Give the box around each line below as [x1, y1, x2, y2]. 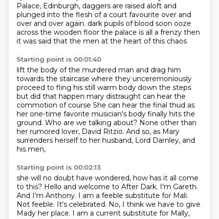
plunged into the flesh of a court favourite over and [16, 10, 191, 19]
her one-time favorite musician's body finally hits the [16, 109, 195, 118]
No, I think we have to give [108, 200, 200, 209]
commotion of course [16, 101, 93, 109]
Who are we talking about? [44, 118, 139, 127]
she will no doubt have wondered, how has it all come [16, 174, 198, 182]
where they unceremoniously [91, 74, 192, 83]
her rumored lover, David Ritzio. [16, 127, 126, 136]
